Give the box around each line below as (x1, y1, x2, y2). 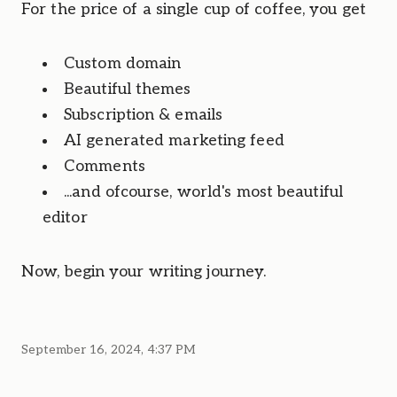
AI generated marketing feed (64, 131, 284, 150)
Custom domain (64, 54, 182, 73)
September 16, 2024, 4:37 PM (21, 342, 196, 357)
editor (43, 208, 88, 227)
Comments (64, 157, 145, 175)
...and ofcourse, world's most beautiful (64, 183, 343, 201)
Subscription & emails (64, 105, 223, 124)
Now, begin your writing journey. (21, 262, 267, 281)
